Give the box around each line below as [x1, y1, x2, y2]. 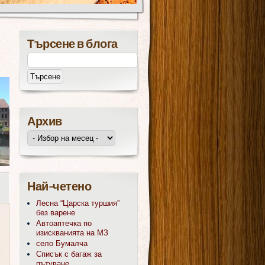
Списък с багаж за [36, 250, 102, 258]
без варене [36, 208, 75, 217]
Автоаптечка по [36, 219, 92, 228]
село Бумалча [36, 239, 88, 248]
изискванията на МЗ [36, 228, 108, 237]
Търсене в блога [27, 37, 118, 53]
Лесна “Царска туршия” [36, 199, 119, 208]
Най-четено [27, 179, 91, 196]
